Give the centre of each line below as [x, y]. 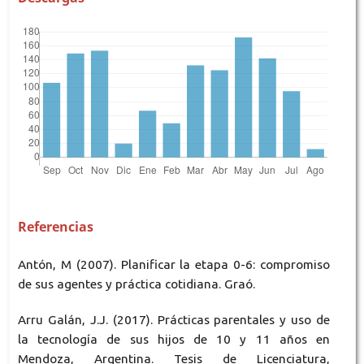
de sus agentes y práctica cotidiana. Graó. [136, 284]
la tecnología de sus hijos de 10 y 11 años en [174, 340]
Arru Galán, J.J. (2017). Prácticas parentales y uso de [174, 320]
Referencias [55, 227]
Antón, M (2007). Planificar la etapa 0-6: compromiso [174, 265]
